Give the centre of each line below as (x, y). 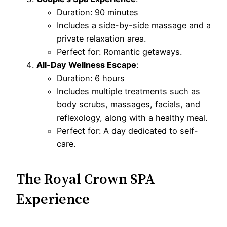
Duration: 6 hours (91, 78)
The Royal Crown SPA (86, 179)
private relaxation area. (101, 38)
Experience (53, 199)
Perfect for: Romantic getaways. (119, 51)
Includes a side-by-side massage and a (134, 25)
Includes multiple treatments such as (128, 91)
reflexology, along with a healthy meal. (132, 117)
